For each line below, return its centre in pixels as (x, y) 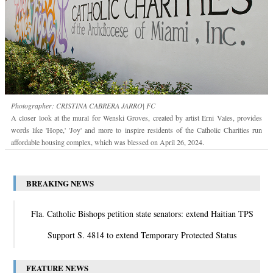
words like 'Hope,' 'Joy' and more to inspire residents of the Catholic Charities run (136, 129)
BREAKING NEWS (60, 183)
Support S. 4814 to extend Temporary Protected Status (142, 235)
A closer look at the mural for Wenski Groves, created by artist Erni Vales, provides (136, 117)
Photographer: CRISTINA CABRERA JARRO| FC (83, 105)
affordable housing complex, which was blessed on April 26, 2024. (108, 142)
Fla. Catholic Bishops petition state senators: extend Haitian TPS (142, 213)
